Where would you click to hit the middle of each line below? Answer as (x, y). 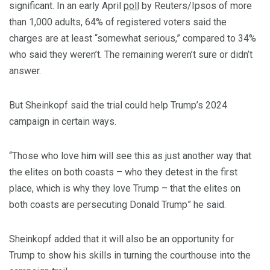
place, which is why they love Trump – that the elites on (125, 189)
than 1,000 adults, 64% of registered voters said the (118, 22)
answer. (25, 71)
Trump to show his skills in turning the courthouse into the (130, 256)
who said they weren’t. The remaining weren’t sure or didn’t (131, 55)
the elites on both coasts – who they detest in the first (123, 172)
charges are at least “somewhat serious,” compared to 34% (133, 39)
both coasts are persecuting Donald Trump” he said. (118, 205)
